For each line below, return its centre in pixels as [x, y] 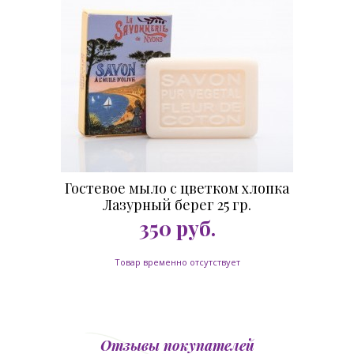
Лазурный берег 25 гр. [177, 205]
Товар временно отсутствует [177, 262]
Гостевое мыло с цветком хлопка [177, 188]
